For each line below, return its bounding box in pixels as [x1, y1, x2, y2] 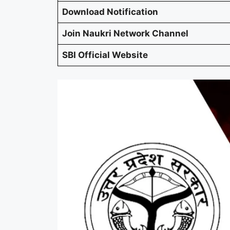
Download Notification [62, 7, 158, 17]
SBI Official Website [62, 50, 148, 61]
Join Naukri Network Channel [62, 28, 188, 39]
